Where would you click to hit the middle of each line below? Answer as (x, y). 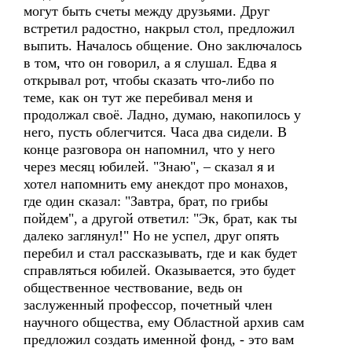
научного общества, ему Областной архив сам (164, 322)
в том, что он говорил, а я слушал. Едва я (150, 63)
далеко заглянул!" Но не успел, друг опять (151, 236)
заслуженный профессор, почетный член (148, 305)
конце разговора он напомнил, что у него (149, 149)
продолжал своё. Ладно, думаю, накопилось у (162, 115)
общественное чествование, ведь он (133, 288)
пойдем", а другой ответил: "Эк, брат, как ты (160, 218)
